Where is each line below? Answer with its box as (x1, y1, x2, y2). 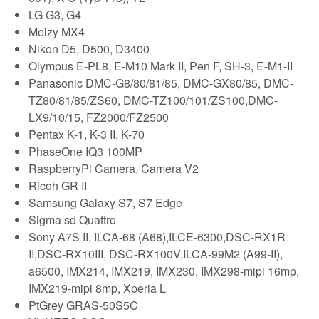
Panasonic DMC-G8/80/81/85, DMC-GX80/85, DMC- (28, 74, 293, 91)
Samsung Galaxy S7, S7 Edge (28, 194, 182, 211)
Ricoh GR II (28, 177, 87, 194)
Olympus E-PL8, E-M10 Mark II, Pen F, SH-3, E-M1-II (28, 57, 293, 74)
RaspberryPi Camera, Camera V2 (28, 159, 199, 177)
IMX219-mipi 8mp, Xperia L (28, 279, 166, 296)
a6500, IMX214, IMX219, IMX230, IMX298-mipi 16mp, (28, 262, 299, 279)
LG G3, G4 (28, 6, 81, 23)
